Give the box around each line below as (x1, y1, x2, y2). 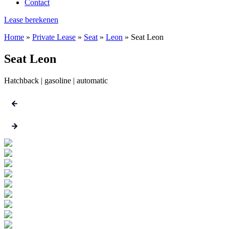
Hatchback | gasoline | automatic (4, 76, 108, 85)
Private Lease (32, 33, 76, 41)
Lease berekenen (4, 15, 58, 24)
